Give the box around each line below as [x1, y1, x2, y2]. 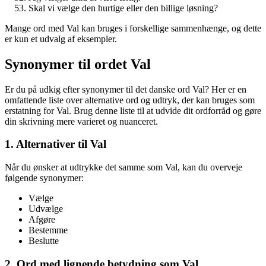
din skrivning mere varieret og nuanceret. [5, 116, 158, 126]
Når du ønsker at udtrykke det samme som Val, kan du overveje [5, 162, 242, 173]
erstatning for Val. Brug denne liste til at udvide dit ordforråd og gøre [5, 105, 261, 116]
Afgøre [28, 214, 55, 225]
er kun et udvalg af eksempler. [5, 33, 117, 44]
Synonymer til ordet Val [5, 56, 151, 72]
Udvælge [28, 204, 63, 214]
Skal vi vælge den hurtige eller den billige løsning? [28, 2, 218, 13]
